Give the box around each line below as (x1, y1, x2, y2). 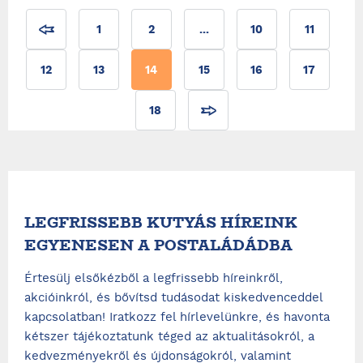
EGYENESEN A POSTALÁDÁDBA (24, 234, 293, 256)
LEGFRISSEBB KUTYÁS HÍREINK (24, 211, 297, 233)
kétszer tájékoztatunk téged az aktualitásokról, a (24, 329, 314, 345)
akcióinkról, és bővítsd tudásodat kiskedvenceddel (24, 290, 322, 306)
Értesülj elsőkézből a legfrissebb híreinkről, (24, 271, 283, 287)
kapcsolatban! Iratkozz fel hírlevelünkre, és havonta (24, 310, 330, 326)
